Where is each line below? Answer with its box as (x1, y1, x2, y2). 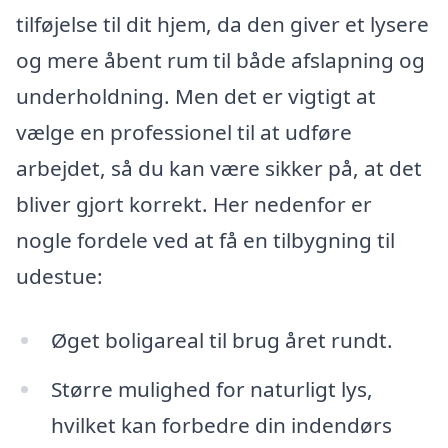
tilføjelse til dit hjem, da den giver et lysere (16, 9, 429, 38)
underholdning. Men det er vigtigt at (16, 81, 376, 110)
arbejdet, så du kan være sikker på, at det (16, 153, 422, 182)
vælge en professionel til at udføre (16, 117, 352, 146)
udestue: (16, 261, 103, 290)
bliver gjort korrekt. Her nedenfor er (16, 189, 372, 218)
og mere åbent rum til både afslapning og (16, 45, 425, 74)
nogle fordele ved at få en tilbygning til (16, 225, 395, 254)
